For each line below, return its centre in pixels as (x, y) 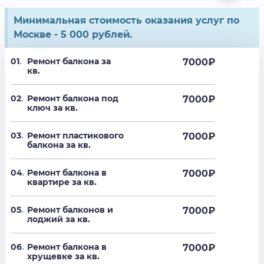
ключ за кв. (52, 108)
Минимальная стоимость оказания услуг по (126, 21)
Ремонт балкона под (73, 99)
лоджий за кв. (59, 220)
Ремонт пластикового (75, 136)
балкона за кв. (59, 145)
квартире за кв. (62, 182)
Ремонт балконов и (70, 210)
